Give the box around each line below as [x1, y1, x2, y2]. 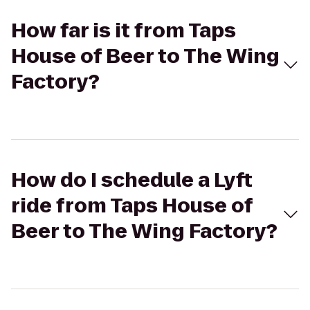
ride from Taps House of [11, 192, 253, 219]
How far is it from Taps [11, 17, 236, 44]
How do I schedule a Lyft [11, 167, 253, 194]
